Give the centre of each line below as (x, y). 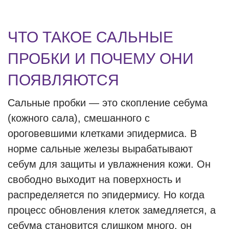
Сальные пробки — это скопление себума (108, 103)
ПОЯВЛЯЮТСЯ (63, 80)
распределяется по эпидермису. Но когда (106, 195)
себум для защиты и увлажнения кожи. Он (109, 164)
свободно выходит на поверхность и (94, 179)
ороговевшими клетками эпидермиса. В (102, 133)
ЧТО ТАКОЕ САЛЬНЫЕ (90, 37)
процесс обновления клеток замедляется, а (112, 210)
